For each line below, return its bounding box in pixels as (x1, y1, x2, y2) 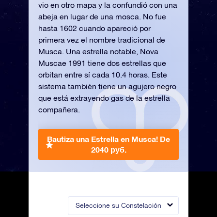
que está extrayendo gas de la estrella (38, 93, 170, 102)
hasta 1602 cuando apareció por (38, 24, 151, 32)
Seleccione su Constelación (76, 201, 161, 209)
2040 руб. (91, 145, 126, 154)
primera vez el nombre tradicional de (38, 35, 165, 44)
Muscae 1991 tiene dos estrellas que (38, 59, 166, 67)
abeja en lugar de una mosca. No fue (38, 12, 166, 21)
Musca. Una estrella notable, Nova (38, 47, 158, 56)
